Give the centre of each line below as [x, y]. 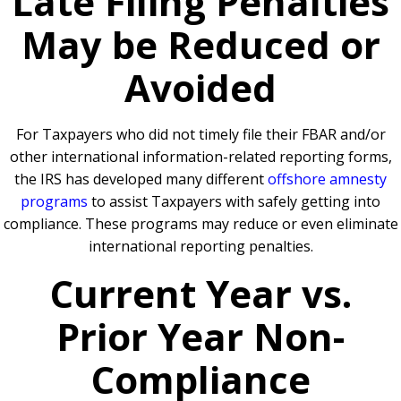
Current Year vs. [200, 294]
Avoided [200, 88]
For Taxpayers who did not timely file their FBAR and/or [200, 135]
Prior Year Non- [200, 337]
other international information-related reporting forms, [200, 157]
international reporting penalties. [200, 247]
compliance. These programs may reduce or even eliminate [200, 224]
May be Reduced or [200, 45]
